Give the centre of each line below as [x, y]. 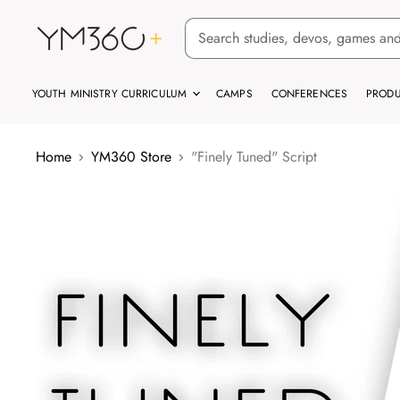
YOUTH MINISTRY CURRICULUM [112, 94]
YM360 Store [131, 157]
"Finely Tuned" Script [254, 157]
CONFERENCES [309, 94]
